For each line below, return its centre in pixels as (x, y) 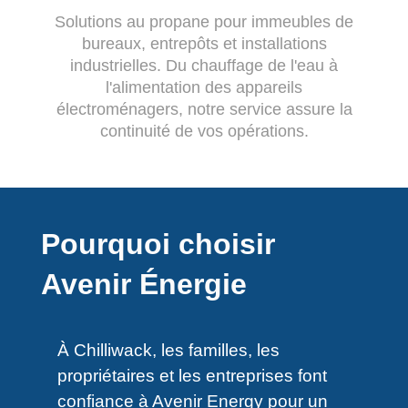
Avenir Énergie (143, 284)
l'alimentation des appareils (204, 87)
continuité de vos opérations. (204, 131)
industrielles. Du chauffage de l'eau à (204, 65)
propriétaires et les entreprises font (192, 376)
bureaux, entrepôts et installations (204, 43)
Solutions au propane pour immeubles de (204, 21)
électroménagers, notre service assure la (204, 109)
